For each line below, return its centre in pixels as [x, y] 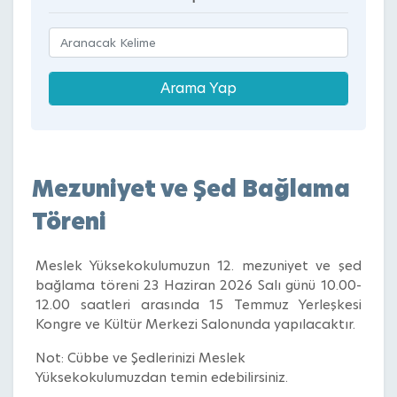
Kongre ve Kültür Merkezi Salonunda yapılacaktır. [195, 323]
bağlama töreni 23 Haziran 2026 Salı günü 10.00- [198, 284]
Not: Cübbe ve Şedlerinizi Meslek [140, 357]
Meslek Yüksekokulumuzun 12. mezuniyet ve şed [198, 265]
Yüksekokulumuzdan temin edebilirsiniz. [162, 377]
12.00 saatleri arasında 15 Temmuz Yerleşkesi [198, 304]
